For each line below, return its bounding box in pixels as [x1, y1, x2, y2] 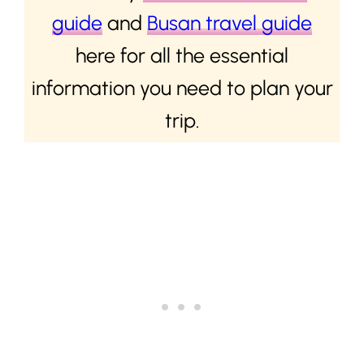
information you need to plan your [31, 75, 333, 100]
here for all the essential [76, 42, 288, 67]
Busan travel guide [147, 10, 312, 35]
